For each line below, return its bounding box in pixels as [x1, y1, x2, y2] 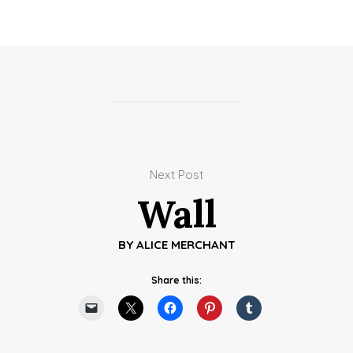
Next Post [150, 166, 203, 182]
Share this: [150, 273, 202, 286]
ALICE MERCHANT [136, 236, 236, 252]
